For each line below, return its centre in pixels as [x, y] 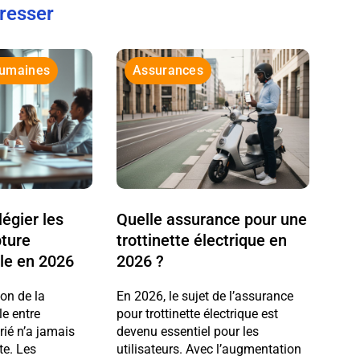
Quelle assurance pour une [212, 219]
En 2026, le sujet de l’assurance [205, 296]
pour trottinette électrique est [198, 313]
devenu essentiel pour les [188, 331]
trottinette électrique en [202, 240]
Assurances [168, 70]
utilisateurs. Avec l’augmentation [209, 349]
